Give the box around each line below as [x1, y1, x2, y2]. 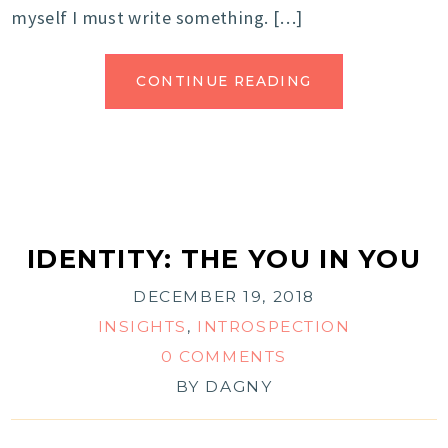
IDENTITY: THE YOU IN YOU [27, 243, 421, 275]
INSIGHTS [97, 317, 188, 337]
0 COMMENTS [161, 347, 287, 367]
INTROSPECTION [197, 317, 351, 337]
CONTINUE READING [136, 73, 312, 90]
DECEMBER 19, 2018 [133, 287, 315, 307]
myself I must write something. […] [11, 6, 303, 30]
